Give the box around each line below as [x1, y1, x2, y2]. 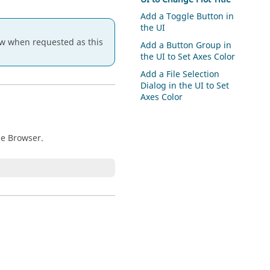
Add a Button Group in [140, 39, 232, 52]
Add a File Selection [140, 67, 220, 81]
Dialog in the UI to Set [140, 79, 230, 92]
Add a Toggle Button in [140, 10, 234, 24]
